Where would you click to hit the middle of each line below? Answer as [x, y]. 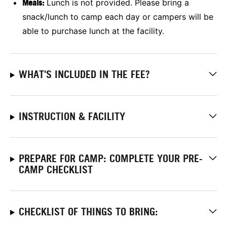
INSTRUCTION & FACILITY [72, 116]
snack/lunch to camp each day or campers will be [118, 16]
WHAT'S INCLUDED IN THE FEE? [84, 74]
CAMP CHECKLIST [55, 169]
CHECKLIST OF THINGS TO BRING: [88, 212]
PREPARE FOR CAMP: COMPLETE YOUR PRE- [110, 158]
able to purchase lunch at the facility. [93, 31]
